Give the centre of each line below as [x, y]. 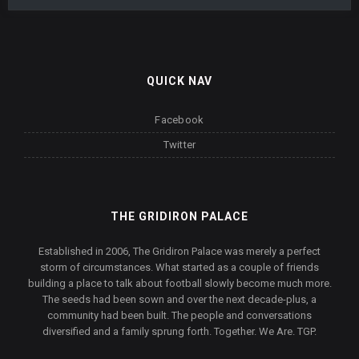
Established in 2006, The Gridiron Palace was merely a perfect [179, 251]
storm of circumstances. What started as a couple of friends [179, 267]
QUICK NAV [179, 81]
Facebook [179, 120]
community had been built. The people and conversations [179, 315]
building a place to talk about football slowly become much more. [179, 283]
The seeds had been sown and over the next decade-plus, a [179, 299]
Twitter [179, 145]
